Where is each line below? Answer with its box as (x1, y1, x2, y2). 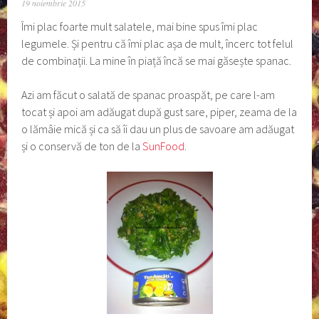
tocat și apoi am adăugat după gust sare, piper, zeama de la (21, 105, 298, 119)
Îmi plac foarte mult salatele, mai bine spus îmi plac (21, 19, 258, 33)
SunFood (142, 139, 185, 153)
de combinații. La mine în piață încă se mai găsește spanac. (21, 53, 292, 68)
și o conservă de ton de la (21, 139, 143, 153)
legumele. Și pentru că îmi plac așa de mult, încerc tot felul (21, 36, 294, 51)
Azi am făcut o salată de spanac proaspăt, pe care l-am (21, 88, 276, 102)
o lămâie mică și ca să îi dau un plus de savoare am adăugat (21, 122, 295, 136)
